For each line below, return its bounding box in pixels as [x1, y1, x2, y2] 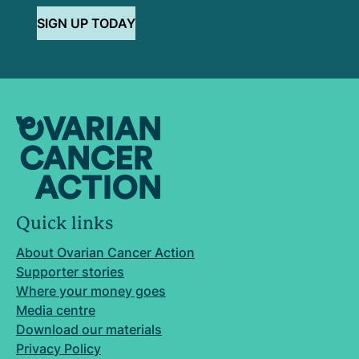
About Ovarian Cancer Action [16, 244, 195, 261]
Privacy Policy [16, 341, 101, 357]
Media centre [16, 302, 95, 319]
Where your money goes [16, 283, 166, 300]
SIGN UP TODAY [37, 15, 135, 32]
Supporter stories [16, 264, 124, 280]
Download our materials [16, 321, 162, 338]
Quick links [16, 213, 113, 234]
